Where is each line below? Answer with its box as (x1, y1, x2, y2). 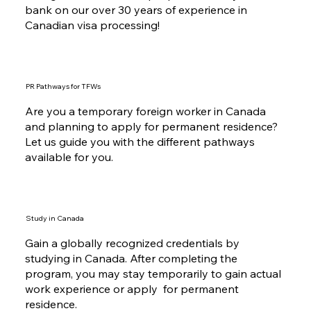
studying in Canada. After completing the (24, 251, 237, 265)
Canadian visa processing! (24, 18, 160, 33)
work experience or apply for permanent (24, 281, 239, 296)
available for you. (24, 150, 113, 165)
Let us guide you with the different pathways (24, 135, 255, 149)
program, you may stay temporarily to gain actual (24, 266, 281, 280)
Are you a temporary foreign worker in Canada (24, 104, 266, 119)
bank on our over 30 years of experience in (24, 3, 247, 17)
